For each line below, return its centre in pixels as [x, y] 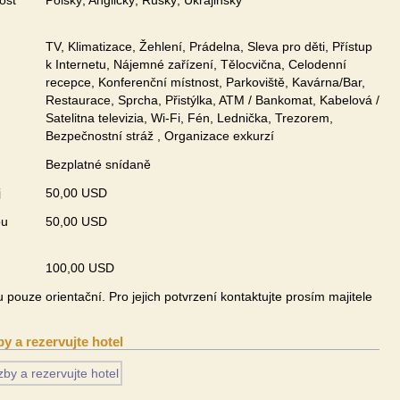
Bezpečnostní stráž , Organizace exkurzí [160, 136]
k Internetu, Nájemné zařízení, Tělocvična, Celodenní [196, 64]
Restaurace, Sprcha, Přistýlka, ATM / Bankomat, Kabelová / [212, 100]
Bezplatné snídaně [98, 164]
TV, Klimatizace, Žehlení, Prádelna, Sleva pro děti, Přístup [209, 46]
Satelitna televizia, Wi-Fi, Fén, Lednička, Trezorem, [189, 118]
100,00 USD [80, 268]
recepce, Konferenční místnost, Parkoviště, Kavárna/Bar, [205, 82]
